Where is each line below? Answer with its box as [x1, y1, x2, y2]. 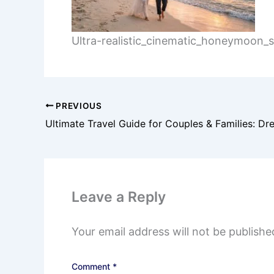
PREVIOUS [53, 100, 102, 111]
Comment [72, 261, 113, 272]
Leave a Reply [72, 188, 166, 206]
